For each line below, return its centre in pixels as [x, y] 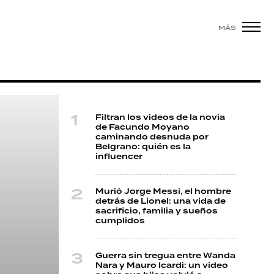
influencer [119, 157]
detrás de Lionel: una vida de [161, 202]
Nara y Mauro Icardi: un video [162, 266]
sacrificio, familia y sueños [157, 211]
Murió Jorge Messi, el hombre [163, 192]
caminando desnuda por [152, 137]
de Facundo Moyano [143, 128]
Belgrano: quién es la [143, 147]
